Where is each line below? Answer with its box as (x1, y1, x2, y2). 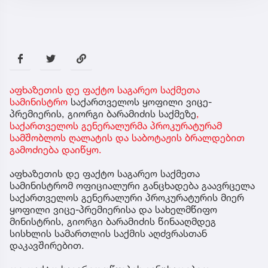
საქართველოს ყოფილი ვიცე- (68, 245, 212, 257)
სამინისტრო (10, 245, 68, 257)
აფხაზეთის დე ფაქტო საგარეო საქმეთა (10, 233, 200, 245)
